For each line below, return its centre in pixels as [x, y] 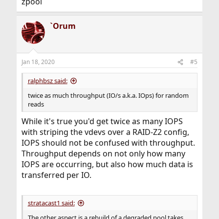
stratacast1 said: [51, 203]
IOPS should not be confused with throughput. [108, 143]
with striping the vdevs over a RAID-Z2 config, [105, 132]
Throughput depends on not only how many [103, 153]
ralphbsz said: [47, 81]
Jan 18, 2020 [38, 62]
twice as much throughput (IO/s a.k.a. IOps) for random [108, 95]
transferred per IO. [56, 175]
